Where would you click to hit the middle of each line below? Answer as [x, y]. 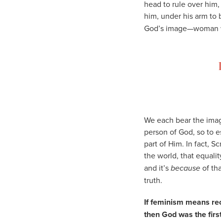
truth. [153, 180]
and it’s [157, 167]
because [185, 168]
